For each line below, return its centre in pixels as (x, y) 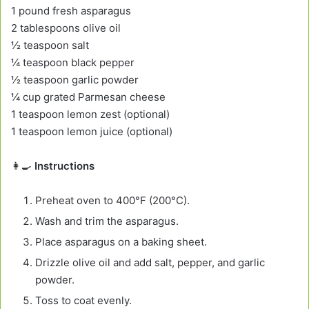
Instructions (64, 166)
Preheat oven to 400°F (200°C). (112, 201)
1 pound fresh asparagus (71, 11)
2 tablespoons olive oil (66, 28)
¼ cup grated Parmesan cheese (88, 97)
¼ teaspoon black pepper (73, 63)
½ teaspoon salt (50, 46)
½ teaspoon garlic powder (75, 80)
